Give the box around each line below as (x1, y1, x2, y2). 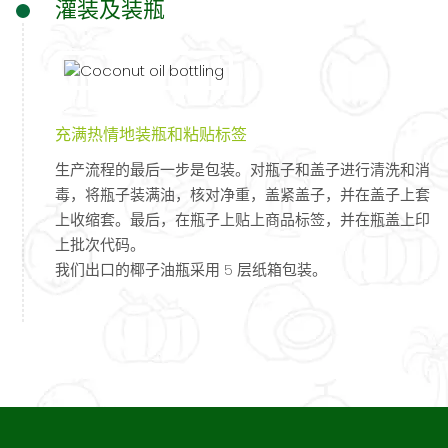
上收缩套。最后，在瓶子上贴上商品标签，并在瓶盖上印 (55, 209, 430, 231)
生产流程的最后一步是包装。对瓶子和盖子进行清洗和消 (55, 159, 430, 181)
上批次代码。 (55, 234, 145, 256)
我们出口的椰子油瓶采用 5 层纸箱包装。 (55, 259, 327, 281)
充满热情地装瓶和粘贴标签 (55, 123, 247, 147)
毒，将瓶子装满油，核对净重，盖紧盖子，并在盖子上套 (55, 184, 430, 206)
